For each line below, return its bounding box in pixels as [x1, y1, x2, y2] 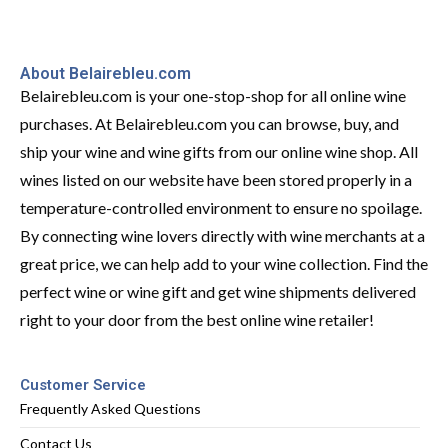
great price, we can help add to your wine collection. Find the [20, 253, 428, 273]
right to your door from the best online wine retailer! [20, 309, 374, 329]
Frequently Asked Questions [20, 399, 201, 417]
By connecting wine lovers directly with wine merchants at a [20, 225, 425, 245]
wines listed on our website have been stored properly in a [20, 169, 412, 189]
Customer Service [20, 375, 146, 394]
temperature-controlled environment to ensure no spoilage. [20, 197, 422, 217]
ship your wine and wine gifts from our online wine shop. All [20, 141, 418, 161]
